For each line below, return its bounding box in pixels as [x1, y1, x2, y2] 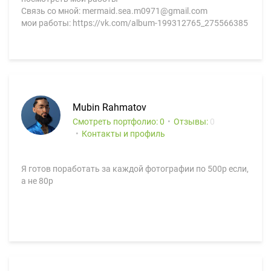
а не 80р [21, 176, 53, 186]
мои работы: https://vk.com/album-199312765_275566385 [21, 18, 248, 28]
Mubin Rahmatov [73, 102, 146, 113]
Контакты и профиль [82, 129, 165, 139]
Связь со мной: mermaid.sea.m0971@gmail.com [21, 6, 207, 16]
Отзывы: [174, 117, 210, 126]
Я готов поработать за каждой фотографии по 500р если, [21, 164, 249, 174]
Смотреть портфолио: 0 [73, 117, 165, 126]
